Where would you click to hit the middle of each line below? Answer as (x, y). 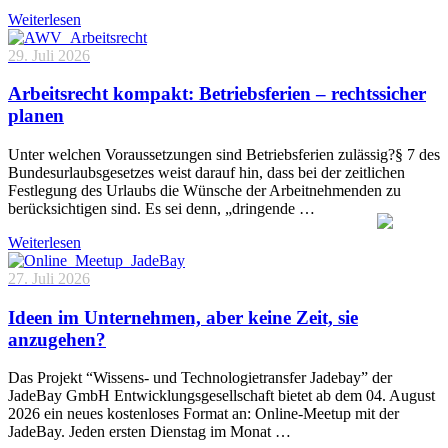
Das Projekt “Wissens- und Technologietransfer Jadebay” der (200, 378)
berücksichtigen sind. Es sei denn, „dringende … (161, 208)
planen (36, 116)
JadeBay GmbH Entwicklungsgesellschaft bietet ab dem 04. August (221, 396)
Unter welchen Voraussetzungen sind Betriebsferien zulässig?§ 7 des (224, 154)
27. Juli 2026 (49, 278)
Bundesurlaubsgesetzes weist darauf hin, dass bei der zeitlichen (206, 172)
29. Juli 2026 (49, 55)
